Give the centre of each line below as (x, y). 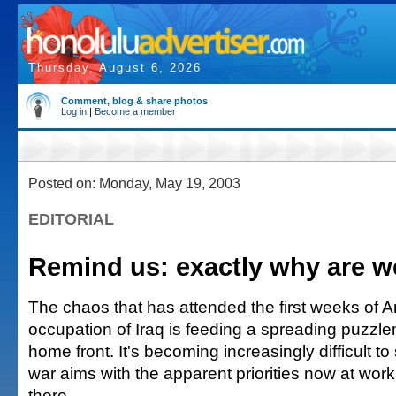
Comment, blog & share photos (134, 101)
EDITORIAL (71, 219)
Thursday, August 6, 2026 (115, 68)
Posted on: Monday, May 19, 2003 (134, 183)
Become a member (135, 111)
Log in (74, 111)
